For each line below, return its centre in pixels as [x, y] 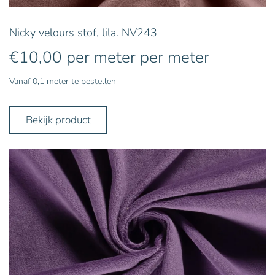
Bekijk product [58, 120]
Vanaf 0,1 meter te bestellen [63, 81]
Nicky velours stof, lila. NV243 [83, 32]
